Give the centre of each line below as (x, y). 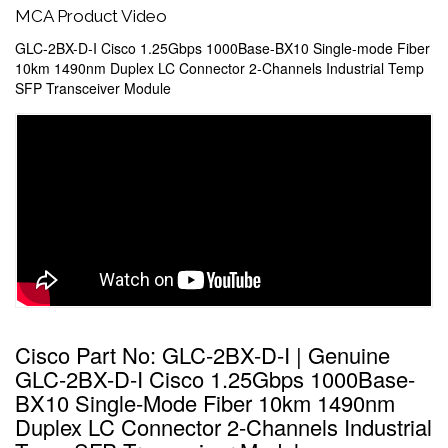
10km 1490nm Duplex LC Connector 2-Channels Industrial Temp (219, 68)
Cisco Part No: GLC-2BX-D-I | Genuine (202, 354)
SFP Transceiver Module (93, 88)
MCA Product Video (91, 16)
